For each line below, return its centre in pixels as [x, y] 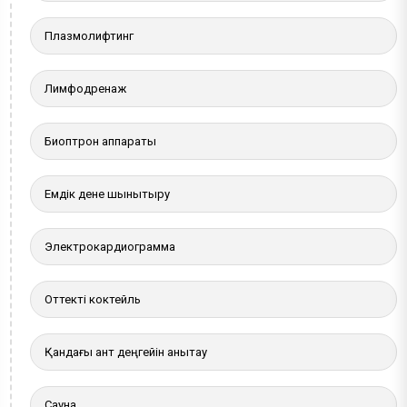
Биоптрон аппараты [101, 141]
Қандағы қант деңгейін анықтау [126, 352]
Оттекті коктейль [93, 299]
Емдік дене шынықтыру [108, 194]
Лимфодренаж [86, 88]
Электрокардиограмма [110, 246]
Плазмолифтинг [89, 35]
